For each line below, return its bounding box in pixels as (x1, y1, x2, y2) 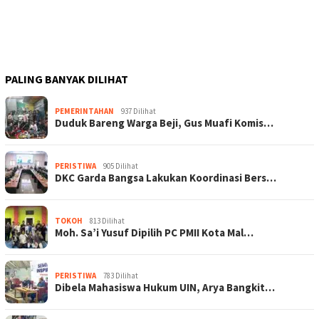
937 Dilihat (121, 106, 156, 117)
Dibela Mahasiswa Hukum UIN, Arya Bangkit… (55, 281, 275, 295)
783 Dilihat (103, 271, 138, 281)
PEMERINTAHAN (55, 106, 114, 117)
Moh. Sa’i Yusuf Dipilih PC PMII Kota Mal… (55, 226, 253, 240)
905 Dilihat (103, 161, 138, 172)
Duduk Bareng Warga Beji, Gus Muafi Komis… (55, 116, 273, 130)
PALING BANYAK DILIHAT (5, 72, 128, 87)
